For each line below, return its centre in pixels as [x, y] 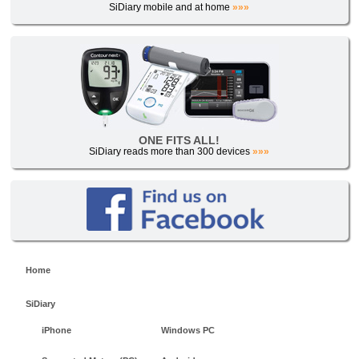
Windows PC [188, 331]
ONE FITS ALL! [179, 141]
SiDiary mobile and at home [171, 8]
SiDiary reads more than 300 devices [171, 152]
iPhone [56, 331]
